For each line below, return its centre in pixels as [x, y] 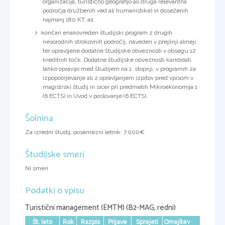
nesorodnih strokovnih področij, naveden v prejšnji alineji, [120, 42]
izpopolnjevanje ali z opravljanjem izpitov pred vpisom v [118, 78]
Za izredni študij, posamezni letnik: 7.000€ [85, 132]
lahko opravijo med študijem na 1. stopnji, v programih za [119, 69]
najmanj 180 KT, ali [68, 20]
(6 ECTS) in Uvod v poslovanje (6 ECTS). [95, 96]
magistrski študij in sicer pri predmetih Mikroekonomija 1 [120, 87]
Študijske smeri [55, 155]
